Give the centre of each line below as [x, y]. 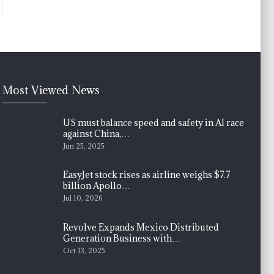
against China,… [97, 133]
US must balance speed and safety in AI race [154, 122]
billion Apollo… [97, 186]
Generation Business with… [122, 238]
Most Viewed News [51, 90]
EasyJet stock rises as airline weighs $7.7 [147, 175]
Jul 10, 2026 [83, 198]
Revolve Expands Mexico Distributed [141, 227]
